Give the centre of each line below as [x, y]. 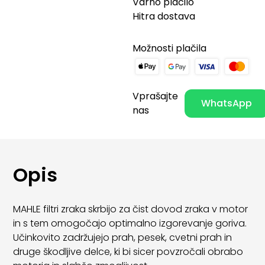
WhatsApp [226, 104]
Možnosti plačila [169, 48]
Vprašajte [155, 96]
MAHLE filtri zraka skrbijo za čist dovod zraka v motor [131, 209]
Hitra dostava [164, 16]
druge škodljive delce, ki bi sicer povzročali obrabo [128, 251]
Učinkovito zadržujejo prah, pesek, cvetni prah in [123, 237]
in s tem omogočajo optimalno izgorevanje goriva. [130, 223]
